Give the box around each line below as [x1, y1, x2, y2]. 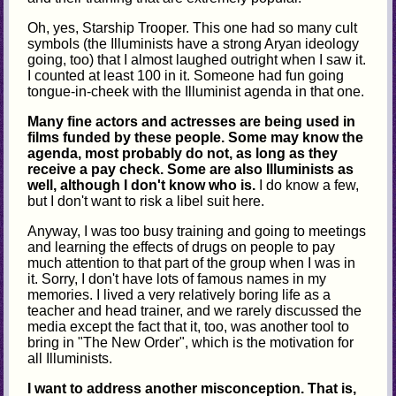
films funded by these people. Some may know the [27, 130, 364, 146]
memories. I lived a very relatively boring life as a [27, 287, 331, 303]
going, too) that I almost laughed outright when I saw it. [27, 52, 367, 68]
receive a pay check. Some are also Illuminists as [27, 162, 354, 178]
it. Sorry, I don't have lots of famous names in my [27, 271, 327, 287]
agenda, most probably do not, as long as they [27, 146, 339, 162]
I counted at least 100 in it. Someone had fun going [27, 68, 345, 84]
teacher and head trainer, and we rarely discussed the [27, 303, 362, 319]
